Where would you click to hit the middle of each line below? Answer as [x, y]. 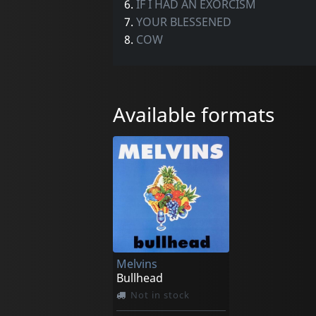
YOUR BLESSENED [183, 22]
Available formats [193, 115]
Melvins [136, 264]
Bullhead [139, 278]
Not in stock [160, 295]
